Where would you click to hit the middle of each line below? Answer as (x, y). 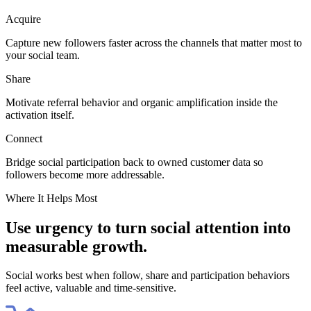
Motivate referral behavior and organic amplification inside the (142, 102)
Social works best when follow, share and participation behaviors (148, 276)
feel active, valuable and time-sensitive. (91, 288)
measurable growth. (76, 246)
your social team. (43, 55)
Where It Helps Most (51, 198)
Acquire (23, 19)
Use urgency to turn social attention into (148, 227)
